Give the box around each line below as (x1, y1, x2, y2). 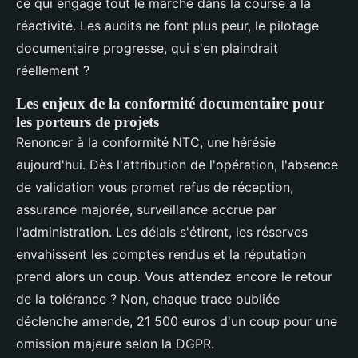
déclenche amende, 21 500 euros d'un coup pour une (16, 313, 337, 330)
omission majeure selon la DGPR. (16, 336, 214, 352)
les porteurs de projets (16, 113, 159, 131)
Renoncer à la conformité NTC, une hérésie (16, 134, 276, 151)
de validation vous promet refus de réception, (16, 179, 293, 196)
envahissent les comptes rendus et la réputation (16, 246, 306, 263)
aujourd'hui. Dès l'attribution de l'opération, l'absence (16, 157, 338, 173)
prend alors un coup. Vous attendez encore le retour (16, 268, 332, 285)
